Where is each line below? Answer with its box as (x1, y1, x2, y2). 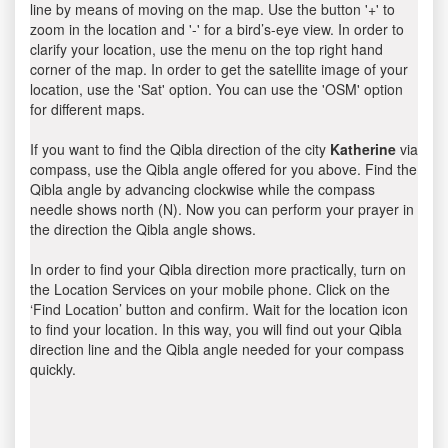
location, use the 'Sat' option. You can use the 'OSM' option (30, 79, 403, 99)
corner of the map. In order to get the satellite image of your (30, 59, 408, 79)
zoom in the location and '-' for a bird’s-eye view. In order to (30, 19, 404, 39)
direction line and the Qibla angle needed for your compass (30, 339, 404, 359)
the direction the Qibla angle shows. (30, 219, 256, 239)
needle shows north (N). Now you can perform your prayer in (30, 199, 414, 219)
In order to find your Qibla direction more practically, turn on (30, 259, 406, 279)
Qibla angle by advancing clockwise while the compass (30, 179, 375, 199)
